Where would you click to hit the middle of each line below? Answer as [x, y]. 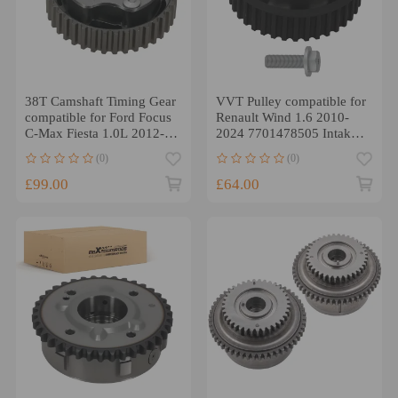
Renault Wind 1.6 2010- [282, 117]
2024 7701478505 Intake [286, 133]
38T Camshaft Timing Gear [100, 101]
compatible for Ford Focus [98, 117]
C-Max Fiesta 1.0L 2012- [94, 133]
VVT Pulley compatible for [291, 101]
